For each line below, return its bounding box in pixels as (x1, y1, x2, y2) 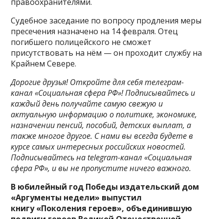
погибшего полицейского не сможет (11, 37, 152, 47)
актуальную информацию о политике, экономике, (11, 109, 197, 120)
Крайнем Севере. (11, 58, 77, 69)
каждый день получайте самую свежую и (11, 98, 163, 109)
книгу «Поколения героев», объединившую (11, 203, 193, 214)
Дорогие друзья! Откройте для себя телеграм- (11, 77, 184, 88)
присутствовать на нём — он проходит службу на (11, 47, 202, 58)
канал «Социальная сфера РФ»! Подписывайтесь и (11, 88, 196, 98)
